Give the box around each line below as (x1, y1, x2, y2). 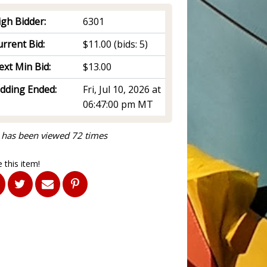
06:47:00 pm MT (83, 97, 154, 111)
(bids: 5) (111, 37, 148, 51)
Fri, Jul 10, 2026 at (83, 82, 162, 96)
